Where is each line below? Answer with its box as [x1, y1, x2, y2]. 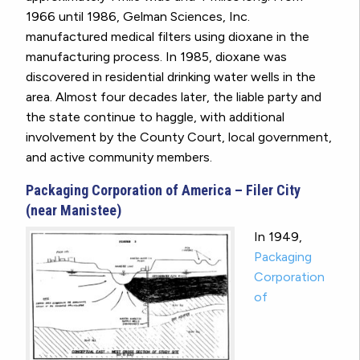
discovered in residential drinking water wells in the [26, 69, 316, 85]
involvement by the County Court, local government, [26, 129, 332, 145]
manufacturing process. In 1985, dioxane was [26, 49, 287, 65]
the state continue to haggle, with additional [26, 109, 284, 125]
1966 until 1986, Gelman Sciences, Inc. [26, 9, 250, 25]
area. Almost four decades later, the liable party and [26, 89, 321, 105]
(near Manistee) [26, 202, 121, 219]
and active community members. [26, 149, 212, 166]
